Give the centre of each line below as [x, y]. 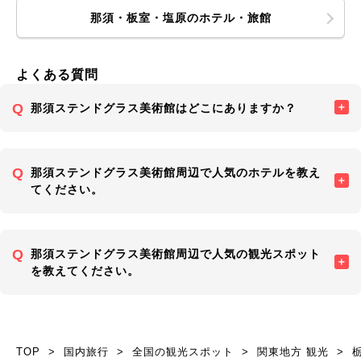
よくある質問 [57, 74]
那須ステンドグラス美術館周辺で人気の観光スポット [176, 253]
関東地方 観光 [293, 351]
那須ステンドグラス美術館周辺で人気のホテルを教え [176, 172]
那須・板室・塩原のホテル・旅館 [180, 17]
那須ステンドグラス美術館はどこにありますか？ [164, 108]
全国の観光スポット [183, 351]
